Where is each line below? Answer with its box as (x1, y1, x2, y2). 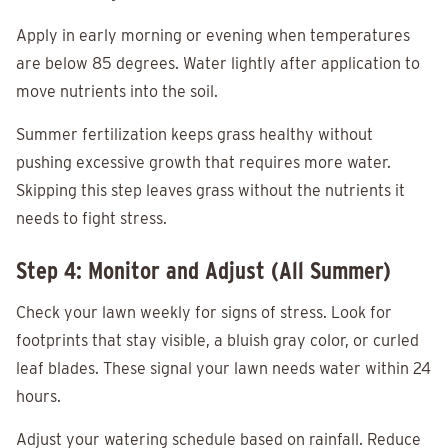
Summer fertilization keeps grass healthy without (16, 125, 373, 145)
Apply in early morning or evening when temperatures (16, 26, 410, 46)
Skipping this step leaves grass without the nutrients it (16, 181, 405, 201)
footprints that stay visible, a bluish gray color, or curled (16, 331, 419, 351)
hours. (16, 387, 61, 407)
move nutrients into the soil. (16, 82, 218, 102)
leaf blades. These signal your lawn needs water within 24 (16, 359, 431, 379)
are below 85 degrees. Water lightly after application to (16, 54, 420, 74)
